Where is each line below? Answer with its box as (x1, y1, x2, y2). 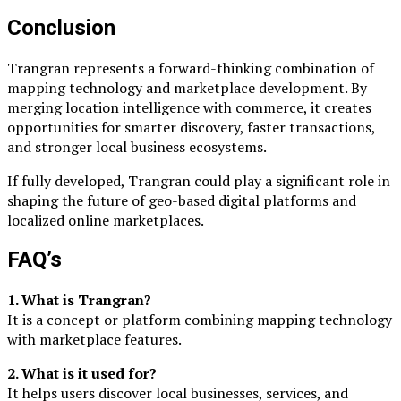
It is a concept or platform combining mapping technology (7, 310, 392, 330)
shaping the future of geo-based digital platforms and (7, 190, 356, 210)
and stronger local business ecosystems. (7, 136, 267, 157)
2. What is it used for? (7, 363, 157, 384)
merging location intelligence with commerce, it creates (7, 97, 371, 117)
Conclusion (7, 14, 115, 40)
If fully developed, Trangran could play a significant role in (7, 170, 390, 191)
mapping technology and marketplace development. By (7, 77, 367, 98)
